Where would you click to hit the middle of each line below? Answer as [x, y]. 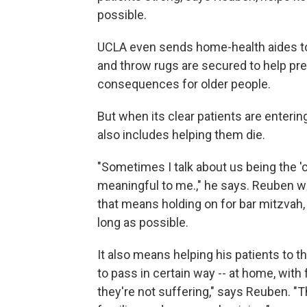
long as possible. [143, 222]
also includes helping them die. [181, 135]
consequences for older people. [184, 84]
